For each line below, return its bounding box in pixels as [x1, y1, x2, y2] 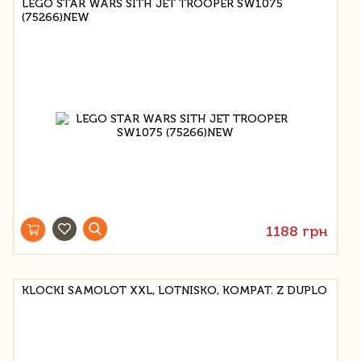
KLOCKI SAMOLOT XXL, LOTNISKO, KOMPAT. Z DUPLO [22, 283, 327, 297]
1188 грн [266, 222, 329, 240]
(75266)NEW [22, 10, 89, 24]
